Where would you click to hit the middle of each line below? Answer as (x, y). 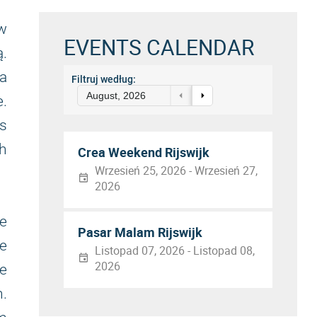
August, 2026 (116, 96)
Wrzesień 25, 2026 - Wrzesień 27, (176, 171)
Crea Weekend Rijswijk (144, 152)
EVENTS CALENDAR (159, 47)
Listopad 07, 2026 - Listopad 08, (175, 250)
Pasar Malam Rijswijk (140, 232)
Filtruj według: (104, 79)
